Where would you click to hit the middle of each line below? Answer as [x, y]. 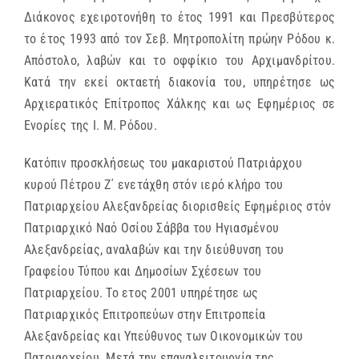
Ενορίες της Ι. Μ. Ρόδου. [91, 126]
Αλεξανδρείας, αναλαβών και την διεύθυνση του [154, 250]
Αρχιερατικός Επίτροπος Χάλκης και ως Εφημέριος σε [179, 104]
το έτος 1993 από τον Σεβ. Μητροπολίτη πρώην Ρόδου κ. [179, 39]
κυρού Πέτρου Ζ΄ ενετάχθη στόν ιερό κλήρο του [154, 185]
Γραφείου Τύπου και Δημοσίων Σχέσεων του [143, 272]
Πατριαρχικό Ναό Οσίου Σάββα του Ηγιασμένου [152, 228]
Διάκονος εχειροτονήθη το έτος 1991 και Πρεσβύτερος [179, 18]
